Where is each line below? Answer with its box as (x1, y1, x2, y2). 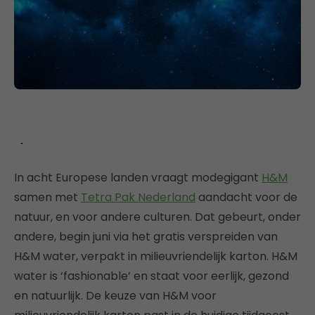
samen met (14, 188, 81, 205)
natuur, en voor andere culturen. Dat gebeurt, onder (14, 208, 301, 225)
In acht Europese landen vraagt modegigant (14, 169, 262, 186)
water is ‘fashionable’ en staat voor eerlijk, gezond (14, 267, 289, 284)
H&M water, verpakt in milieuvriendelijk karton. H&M (14, 247, 297, 264)
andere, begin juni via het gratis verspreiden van (14, 228, 278, 245)
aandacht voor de (195, 188, 297, 205)
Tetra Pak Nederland (81, 188, 195, 205)
